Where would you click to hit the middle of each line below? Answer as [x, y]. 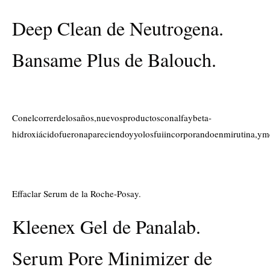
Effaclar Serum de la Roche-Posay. [77, 193]
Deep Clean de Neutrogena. [118, 28]
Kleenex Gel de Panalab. [106, 226]
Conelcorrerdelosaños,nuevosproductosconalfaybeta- [112, 118]
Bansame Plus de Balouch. [114, 59]
